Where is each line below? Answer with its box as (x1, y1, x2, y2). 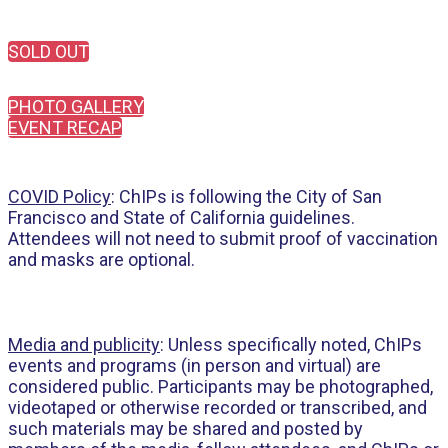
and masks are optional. (8, 249, 195, 270)
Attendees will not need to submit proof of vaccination (8, 228, 438, 249)
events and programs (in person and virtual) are (8, 355, 381, 376)
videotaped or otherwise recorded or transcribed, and (8, 397, 427, 418)
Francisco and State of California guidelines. (8, 207, 355, 228)
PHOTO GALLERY (8, 96, 144, 117)
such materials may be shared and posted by (8, 418, 363, 439)
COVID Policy (8, 186, 111, 207)
